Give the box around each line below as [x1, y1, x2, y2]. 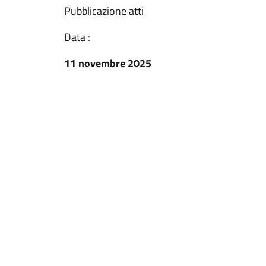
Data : [64, 29, 90, 45]
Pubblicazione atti [64, 3, 144, 19]
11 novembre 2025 [64, 55, 151, 71]
